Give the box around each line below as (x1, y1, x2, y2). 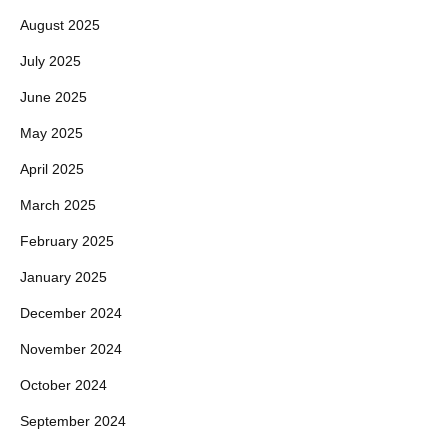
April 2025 (20, 161, 84, 177)
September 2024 (20, 413, 126, 429)
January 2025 (20, 269, 107, 285)
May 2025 (20, 125, 83, 141)
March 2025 (20, 197, 96, 213)
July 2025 (20, 53, 81, 69)
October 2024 (20, 377, 107, 393)
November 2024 (20, 341, 122, 357)
